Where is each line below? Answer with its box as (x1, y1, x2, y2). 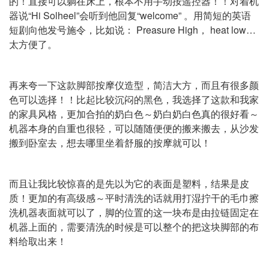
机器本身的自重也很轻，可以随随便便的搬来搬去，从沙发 (9, 121, 259, 135)
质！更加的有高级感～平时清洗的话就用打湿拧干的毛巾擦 (9, 191, 259, 205)
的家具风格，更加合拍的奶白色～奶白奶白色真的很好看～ (9, 107, 259, 121)
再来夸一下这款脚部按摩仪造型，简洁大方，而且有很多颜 (9, 78, 259, 92)
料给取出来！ (9, 234, 67, 248)
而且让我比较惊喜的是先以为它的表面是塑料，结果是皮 (9, 177, 249, 190)
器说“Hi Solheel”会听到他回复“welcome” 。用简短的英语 (9, 8, 251, 22)
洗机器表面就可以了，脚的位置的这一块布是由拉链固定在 (9, 205, 259, 219)
